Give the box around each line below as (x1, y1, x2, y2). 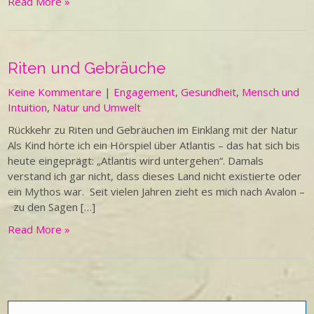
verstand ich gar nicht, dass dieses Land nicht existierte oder (8, 169, 302, 183)
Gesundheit (181, 85, 237, 99)
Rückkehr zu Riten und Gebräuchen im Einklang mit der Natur (8, 123, 304, 137)
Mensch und (242, 85, 300, 99)
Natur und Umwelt (53, 100, 142, 114)
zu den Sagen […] (8, 200, 96, 214)
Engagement (114, 85, 176, 99)
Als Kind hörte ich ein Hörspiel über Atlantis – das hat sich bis (8, 138, 301, 152)
